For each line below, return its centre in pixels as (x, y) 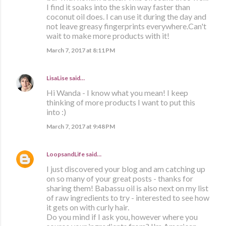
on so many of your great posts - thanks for (120, 179)
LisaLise (57, 78)
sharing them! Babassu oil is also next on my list (127, 188)
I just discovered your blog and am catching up (126, 169)
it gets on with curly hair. (88, 207)
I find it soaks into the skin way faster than (118, 7)
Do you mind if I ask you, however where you (122, 217)
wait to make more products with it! (108, 36)
